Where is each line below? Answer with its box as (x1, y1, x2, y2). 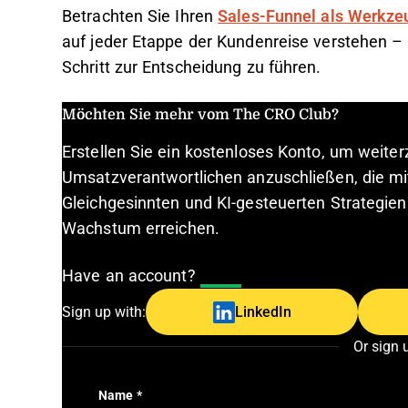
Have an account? (62, 267, 200, 285)
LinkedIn (234, 304, 291, 320)
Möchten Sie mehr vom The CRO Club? (62, 103, 339, 124)
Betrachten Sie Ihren (62, 7, 219, 25)
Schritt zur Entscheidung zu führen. (62, 58, 321, 76)
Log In (199, 269, 242, 284)
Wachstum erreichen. (62, 219, 219, 238)
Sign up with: (62, 304, 146, 320)
